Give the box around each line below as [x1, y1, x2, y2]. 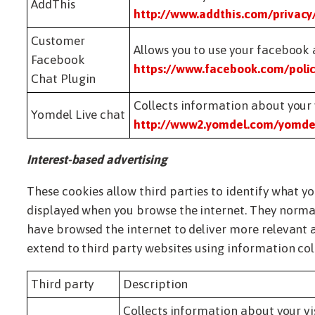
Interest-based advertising [27, 153, 167, 167]
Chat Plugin [31, 71, 96, 86]
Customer [31, 33, 85, 48]
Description [123, 276, 188, 291]
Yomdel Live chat [31, 107, 126, 122]
